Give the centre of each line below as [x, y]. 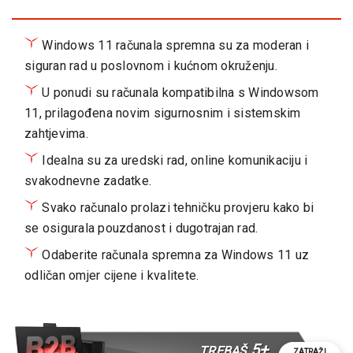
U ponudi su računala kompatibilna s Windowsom [179, 93]
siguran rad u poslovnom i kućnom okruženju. [151, 66]
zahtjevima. [56, 134]
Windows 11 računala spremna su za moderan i [174, 45]
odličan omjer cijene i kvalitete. [112, 275]
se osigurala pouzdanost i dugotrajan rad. [141, 228]
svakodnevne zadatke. [88, 181]
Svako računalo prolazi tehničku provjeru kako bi [176, 208]
